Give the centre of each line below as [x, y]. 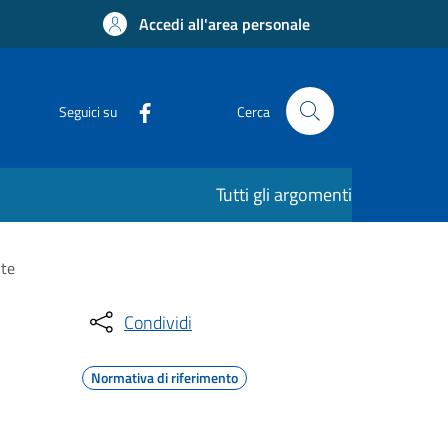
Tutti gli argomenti [284, 194]
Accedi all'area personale [224, 24]
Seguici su [88, 111]
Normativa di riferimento [164, 377]
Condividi [158, 322]
